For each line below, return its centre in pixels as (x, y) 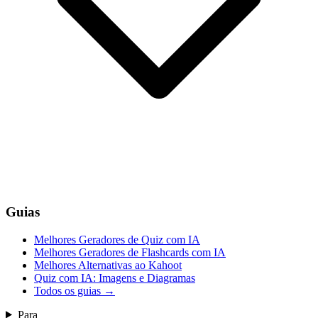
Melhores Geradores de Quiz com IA (117, 239)
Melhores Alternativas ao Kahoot (108, 265)
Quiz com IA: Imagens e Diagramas (115, 278)
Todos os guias (67, 290)
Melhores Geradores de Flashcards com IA (130, 252)
